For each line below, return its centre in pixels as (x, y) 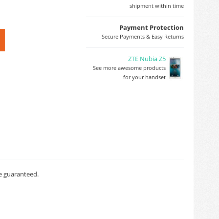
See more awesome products (129, 68)
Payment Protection (152, 27)
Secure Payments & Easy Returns (143, 36)
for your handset (144, 77)
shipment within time (157, 6)
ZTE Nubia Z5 (147, 59)
